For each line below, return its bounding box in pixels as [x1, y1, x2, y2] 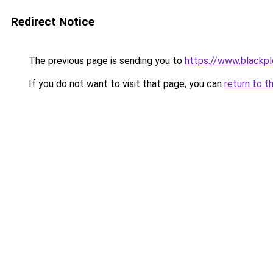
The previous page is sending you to [26, 55, 185, 66]
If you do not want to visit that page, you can [26, 78, 224, 90]
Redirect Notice [11, 15, 94, 29]
